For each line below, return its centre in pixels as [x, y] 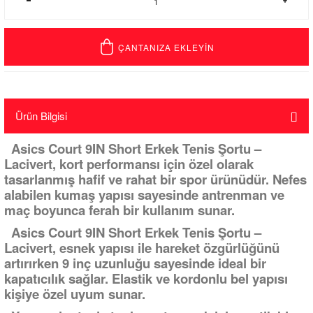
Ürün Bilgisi [41, 116]
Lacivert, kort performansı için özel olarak [129, 164]
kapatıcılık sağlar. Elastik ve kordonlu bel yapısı [146, 278]
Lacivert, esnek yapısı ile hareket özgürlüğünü [142, 248]
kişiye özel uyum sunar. [75, 294]
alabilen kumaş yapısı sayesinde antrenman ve [144, 195]
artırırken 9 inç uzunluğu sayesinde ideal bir [135, 263]
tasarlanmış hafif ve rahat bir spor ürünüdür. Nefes [155, 179]
